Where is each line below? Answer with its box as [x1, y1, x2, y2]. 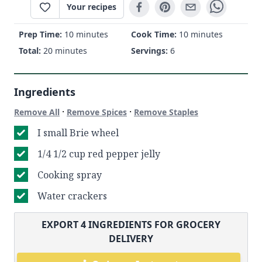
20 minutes [43, 45, 87, 56]
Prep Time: [19, 29, 64, 40]
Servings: [131, 45, 170, 56]
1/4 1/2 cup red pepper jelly [37, 147, 160, 160]
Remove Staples [134, 106, 198, 118]
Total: [19, 45, 43, 56]
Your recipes [67, 1, 116, 12]
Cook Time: [131, 29, 179, 40]
